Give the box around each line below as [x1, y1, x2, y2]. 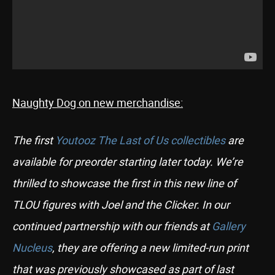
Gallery [212, 219, 246, 233]
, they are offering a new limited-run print [52, 240, 249, 255]
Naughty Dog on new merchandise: [12, 95, 183, 110]
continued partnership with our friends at [12, 219, 212, 233]
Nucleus [12, 240, 52, 255]
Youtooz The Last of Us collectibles [55, 133, 225, 147]
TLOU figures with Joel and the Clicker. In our [12, 197, 230, 212]
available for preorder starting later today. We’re [12, 154, 243, 169]
